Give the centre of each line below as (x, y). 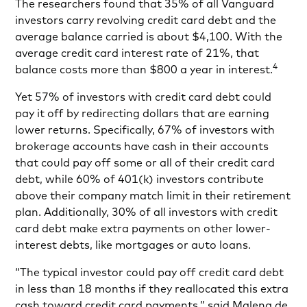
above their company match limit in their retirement (153, 196)
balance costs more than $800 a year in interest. (144, 70)
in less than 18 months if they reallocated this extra (152, 289)
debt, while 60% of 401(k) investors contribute (140, 179)
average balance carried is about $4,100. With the (149, 37)
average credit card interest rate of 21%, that (137, 53)
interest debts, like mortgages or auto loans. (133, 245)
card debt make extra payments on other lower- (143, 229)
